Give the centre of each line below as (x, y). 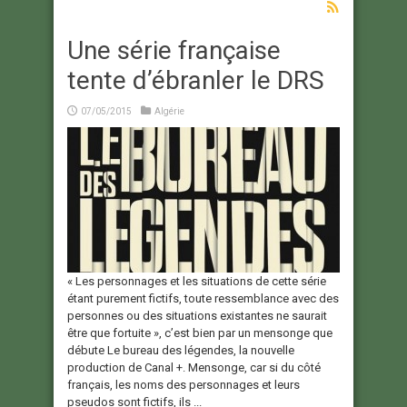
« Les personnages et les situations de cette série (197, 282)
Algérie (169, 112)
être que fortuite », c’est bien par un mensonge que (200, 333)
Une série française (174, 51)
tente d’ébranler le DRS (196, 81)
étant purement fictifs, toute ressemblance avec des (203, 299)
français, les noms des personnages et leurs (184, 385)
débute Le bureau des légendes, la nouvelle (181, 351)
